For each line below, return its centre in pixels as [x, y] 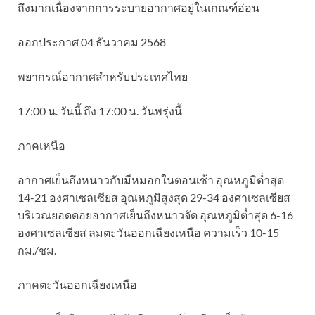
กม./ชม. [37, 250]
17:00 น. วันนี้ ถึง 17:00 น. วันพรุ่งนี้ [100, 110]
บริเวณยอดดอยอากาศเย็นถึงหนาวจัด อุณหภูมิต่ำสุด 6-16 [155, 214]
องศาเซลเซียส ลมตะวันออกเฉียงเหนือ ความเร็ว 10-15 [148, 232]
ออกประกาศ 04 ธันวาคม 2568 [92, 41]
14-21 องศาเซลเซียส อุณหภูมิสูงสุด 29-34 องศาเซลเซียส [154, 197]
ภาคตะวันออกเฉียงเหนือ [77, 284]
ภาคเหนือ [41, 145]
